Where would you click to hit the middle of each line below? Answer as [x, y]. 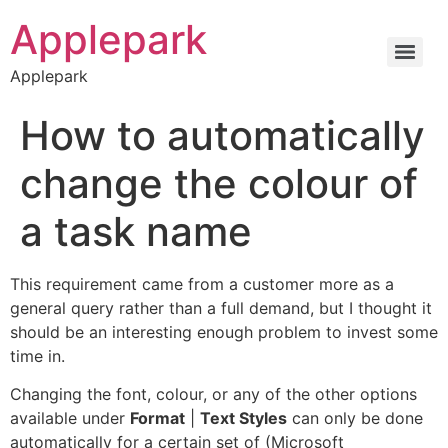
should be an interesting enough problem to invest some [224, 332]
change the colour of [219, 183]
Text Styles [243, 418]
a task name [136, 231]
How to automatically [222, 135]
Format [157, 418]
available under [70, 418]
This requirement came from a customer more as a [202, 284]
